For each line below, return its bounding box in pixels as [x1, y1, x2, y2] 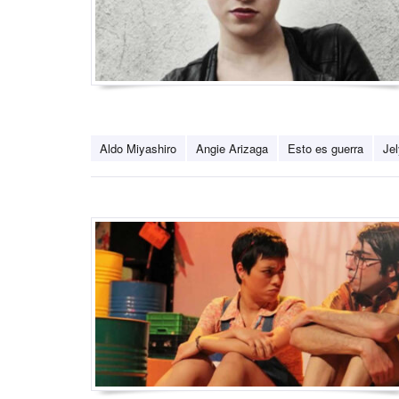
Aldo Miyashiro [100, 140, 176, 158]
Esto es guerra [288, 140, 363, 158]
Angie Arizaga [196, 140, 268, 158]
